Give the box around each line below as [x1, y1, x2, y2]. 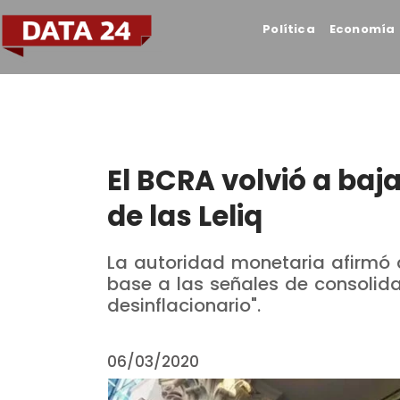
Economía [329, 21, 396, 37]
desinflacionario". [107, 293, 261, 318]
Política [262, 21, 315, 37]
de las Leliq [107, 196, 262, 236]
